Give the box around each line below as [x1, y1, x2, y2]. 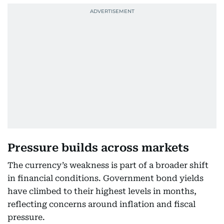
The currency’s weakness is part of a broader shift [7, 160, 208, 170]
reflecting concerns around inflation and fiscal [7, 199, 195, 209]
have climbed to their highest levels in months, [7, 186, 196, 196]
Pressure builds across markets [7, 141, 189, 154]
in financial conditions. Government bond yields [7, 173, 203, 183]
